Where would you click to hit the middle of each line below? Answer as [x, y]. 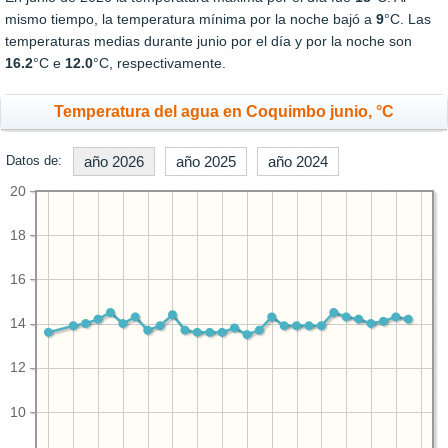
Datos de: [34, 161]
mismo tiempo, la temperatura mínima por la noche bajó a [190, 19]
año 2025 [206, 162]
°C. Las [407, 19]
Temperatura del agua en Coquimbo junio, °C [224, 112]
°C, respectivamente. [159, 63]
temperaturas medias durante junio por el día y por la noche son [208, 41]
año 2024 [298, 162]
